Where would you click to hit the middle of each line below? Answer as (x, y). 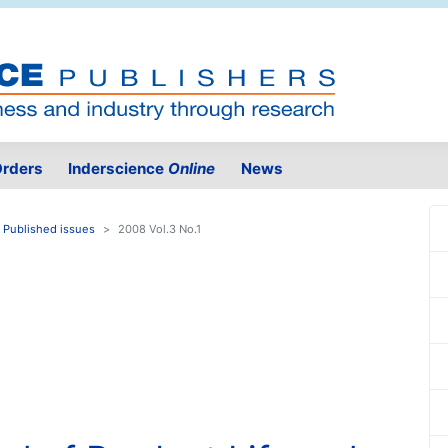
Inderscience (118, 169)
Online (192, 169)
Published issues (49, 229)
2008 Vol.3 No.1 (159, 229)
